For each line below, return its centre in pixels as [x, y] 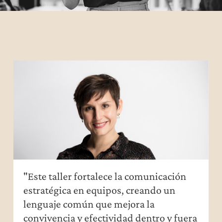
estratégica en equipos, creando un [99, 190]
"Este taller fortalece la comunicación [105, 176]
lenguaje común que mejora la [89, 204]
